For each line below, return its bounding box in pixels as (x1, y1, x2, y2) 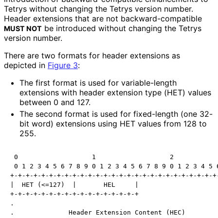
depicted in (4, 60, 48, 71)
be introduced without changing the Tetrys (42, 23, 201, 34)
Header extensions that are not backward (4, 14, 157, 24)
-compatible (157, 14, 202, 24)
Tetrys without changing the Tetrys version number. (4, 4, 193, 14)
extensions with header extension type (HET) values (19, 88, 211, 98)
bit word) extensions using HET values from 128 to (19, 119, 207, 129)
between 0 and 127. (19, 97, 90, 108)
